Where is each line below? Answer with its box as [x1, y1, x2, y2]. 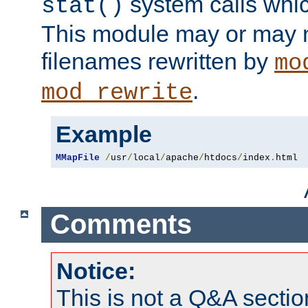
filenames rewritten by [41, 47, 274, 74]
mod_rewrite [41, 79, 192, 106]
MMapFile [56, 152, 100, 163]
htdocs [204, 152, 237, 163]
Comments [49, 209, 192, 240]
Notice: [56, 257, 135, 284]
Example [56, 120, 152, 147]
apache [166, 152, 199, 163]
